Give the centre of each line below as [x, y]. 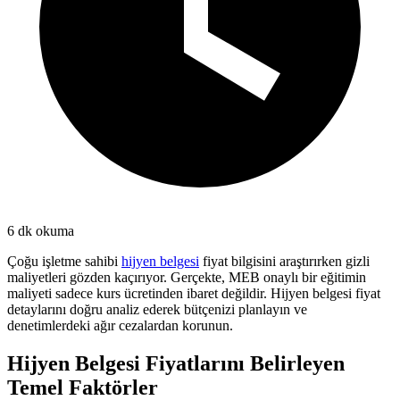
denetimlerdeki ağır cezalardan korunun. [120, 325]
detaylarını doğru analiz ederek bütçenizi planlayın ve [157, 309]
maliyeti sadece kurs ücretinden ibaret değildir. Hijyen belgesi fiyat [194, 293]
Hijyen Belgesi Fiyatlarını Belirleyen [176, 363]
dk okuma [44, 230]
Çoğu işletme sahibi [64, 261]
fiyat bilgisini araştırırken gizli [284, 261]
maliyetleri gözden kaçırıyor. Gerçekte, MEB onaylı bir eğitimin [187, 277]
